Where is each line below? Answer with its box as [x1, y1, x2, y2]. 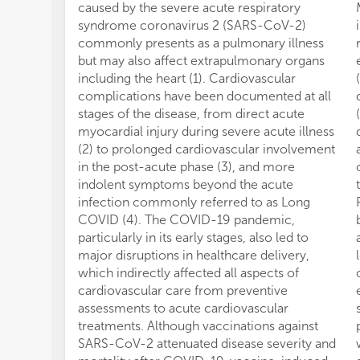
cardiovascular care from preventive [78, 283, 288, 299]
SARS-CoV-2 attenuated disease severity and [78, 336, 336, 352]
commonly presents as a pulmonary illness [78, 35, 324, 51]
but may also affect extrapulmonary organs [78, 53, 325, 69]
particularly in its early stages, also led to [78, 230, 309, 246]
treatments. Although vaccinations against [78, 318, 318, 334]
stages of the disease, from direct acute [78, 106, 305, 122]
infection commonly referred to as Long [78, 194, 310, 211]
